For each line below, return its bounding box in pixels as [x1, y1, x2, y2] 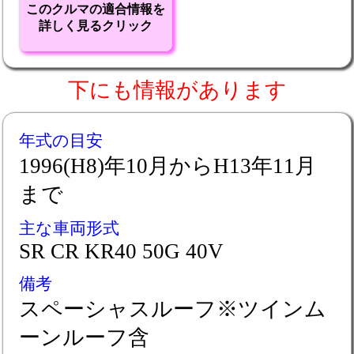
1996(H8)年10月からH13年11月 [19, 154, 316, 178]
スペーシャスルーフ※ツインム [19, 297, 326, 321]
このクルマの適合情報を [26, 2, 165, 16]
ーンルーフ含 [19, 326, 149, 349]
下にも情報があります [67, 78, 287, 102]
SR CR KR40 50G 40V [19, 239, 224, 263]
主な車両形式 [19, 219, 119, 238]
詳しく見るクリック [39, 19, 153, 32]
